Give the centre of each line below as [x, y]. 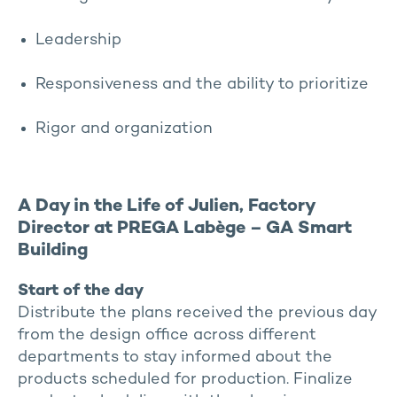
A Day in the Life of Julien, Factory [166, 207]
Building [53, 251]
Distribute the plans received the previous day [197, 313]
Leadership [78, 40]
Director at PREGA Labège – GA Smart [185, 229]
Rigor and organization [124, 129]
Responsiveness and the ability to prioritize [202, 85]
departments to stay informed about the [175, 358]
